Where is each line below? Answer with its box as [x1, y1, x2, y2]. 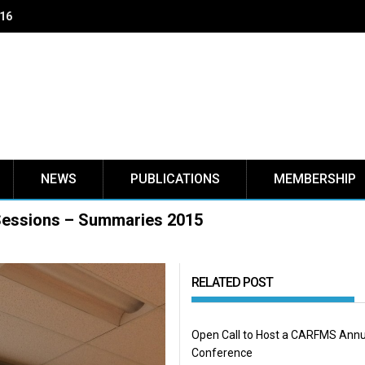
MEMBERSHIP [274, 171, 356, 187]
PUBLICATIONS [130, 171, 220, 187]
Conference [191, 346, 253, 359]
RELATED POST [191, 275, 273, 290]
